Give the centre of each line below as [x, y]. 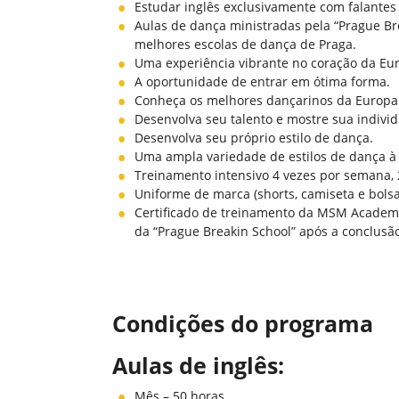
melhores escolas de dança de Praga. [245, 44]
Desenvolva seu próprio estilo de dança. [254, 138]
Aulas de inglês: [198, 365]
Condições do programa [243, 323]
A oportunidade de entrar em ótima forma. [262, 81]
